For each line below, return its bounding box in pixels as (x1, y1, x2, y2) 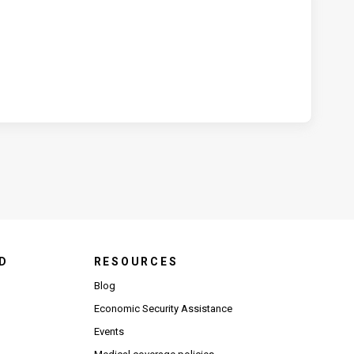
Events (93, 326, 124, 337)
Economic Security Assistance (93, 303, 232, 314)
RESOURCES (93, 255, 179, 268)
